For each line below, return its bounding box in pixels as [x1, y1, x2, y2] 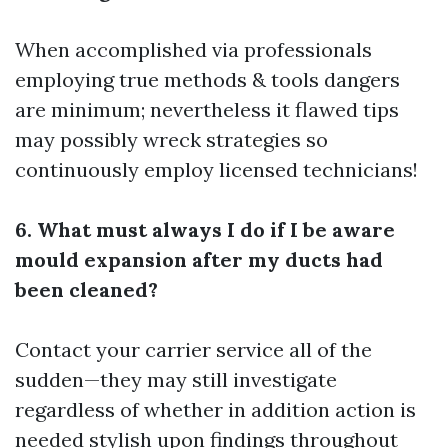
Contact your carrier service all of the [15, 337, 372, 363]
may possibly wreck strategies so [15, 127, 328, 153]
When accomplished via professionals [15, 37, 372, 63]
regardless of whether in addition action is [15, 397, 416, 423]
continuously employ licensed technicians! [15, 157, 418, 183]
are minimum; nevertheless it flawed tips [15, 97, 399, 123]
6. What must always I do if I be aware [15, 217, 395, 243]
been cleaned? [15, 277, 158, 303]
